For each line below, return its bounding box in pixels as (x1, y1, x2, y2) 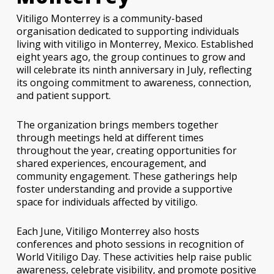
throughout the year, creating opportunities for (16, 144, 237, 158)
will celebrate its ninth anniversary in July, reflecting (16, 63, 252, 77)
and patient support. (16, 89, 111, 103)
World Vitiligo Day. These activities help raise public (16, 250, 251, 264)
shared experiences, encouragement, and (16, 157, 206, 171)
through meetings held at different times (16, 131, 204, 145)
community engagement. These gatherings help (16, 169, 237, 183)
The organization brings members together (16, 118, 218, 132)
